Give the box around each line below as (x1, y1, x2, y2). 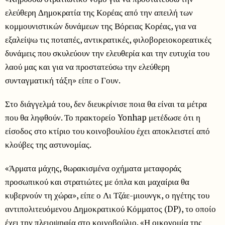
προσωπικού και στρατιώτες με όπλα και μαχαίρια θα (5, 175, 189, 187)
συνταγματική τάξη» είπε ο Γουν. (5, 74, 121, 86)
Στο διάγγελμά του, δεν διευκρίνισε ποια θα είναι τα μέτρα (5, 97, 207, 109)
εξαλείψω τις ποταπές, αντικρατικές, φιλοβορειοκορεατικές (5, 33, 211, 45)
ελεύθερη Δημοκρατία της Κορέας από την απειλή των (5, 6, 193, 18)
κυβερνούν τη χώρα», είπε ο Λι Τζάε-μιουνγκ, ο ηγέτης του (5, 189, 209, 201)
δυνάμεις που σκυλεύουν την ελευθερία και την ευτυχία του (5, 47, 209, 59)
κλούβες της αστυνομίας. (5, 138, 91, 150)
